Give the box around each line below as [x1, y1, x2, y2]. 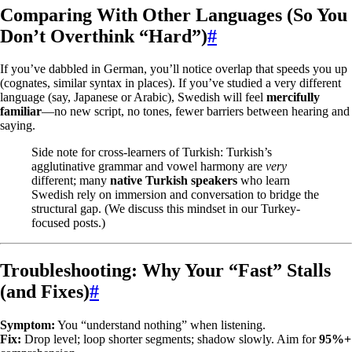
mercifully [266, 90, 320, 104]
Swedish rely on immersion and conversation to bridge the [31, 188, 319, 202]
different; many [31, 174, 110, 188]
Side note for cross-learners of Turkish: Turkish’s [31, 145, 272, 159]
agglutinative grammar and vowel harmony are [31, 159, 266, 174]
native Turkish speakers [110, 174, 237, 188]
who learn [237, 174, 290, 188]
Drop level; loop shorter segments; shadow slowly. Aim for [21, 332, 319, 346]
